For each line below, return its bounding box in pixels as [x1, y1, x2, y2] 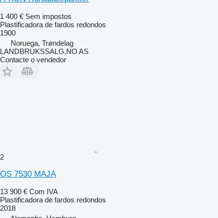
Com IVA [29, 187, 58, 196]
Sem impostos [25, 12, 72, 20]
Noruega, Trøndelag [11, 38, 73, 47]
